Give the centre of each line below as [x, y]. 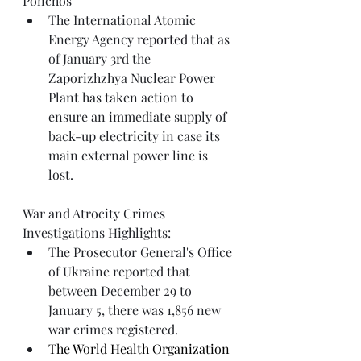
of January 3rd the [101, 58]
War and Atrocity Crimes [95, 213]
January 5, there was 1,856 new [136, 310]
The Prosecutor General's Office [142, 252]
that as [210, 39]
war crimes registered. [115, 329]
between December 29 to [122, 290]
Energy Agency [93, 39]
